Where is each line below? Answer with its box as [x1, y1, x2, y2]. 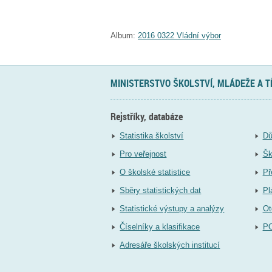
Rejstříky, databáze [110, 109, 183, 123]
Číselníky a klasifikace [120, 222, 200, 232]
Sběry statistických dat [120, 186, 202, 195]
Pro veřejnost [120, 149, 167, 159]
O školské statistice [120, 168, 191, 177]
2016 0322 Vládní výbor [138, 31, 221, 41]
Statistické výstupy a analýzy [120, 204, 225, 214]
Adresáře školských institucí [120, 240, 220, 250]
